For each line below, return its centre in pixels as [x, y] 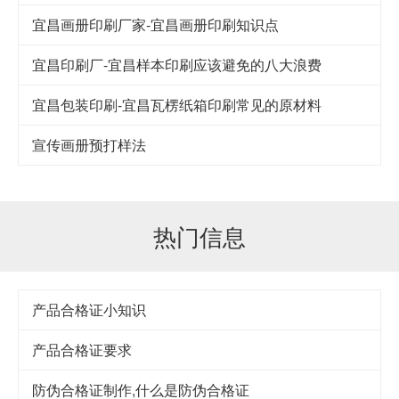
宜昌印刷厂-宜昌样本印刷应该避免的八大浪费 [177, 65]
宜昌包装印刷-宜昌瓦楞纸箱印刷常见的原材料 [177, 105]
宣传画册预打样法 [89, 145]
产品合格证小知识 [89, 310]
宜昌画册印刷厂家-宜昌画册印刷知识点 [155, 25]
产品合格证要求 [82, 350]
